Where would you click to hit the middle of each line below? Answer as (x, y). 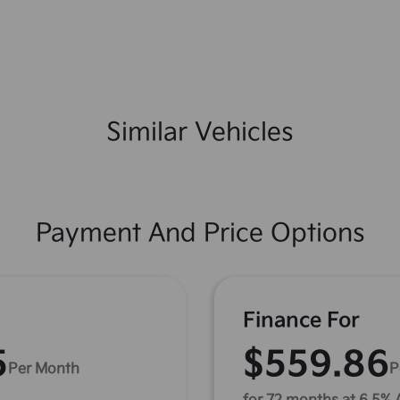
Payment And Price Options (200, 233)
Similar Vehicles (200, 133)
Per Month (43, 369)
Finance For (301, 321)
